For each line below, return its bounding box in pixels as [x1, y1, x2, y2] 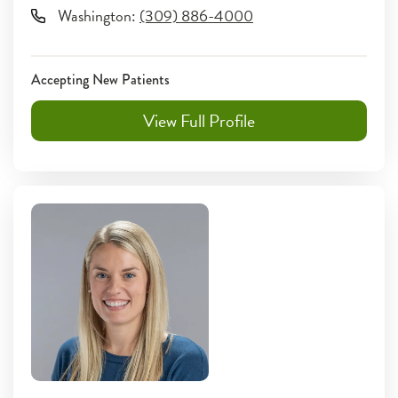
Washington [58, 4, 131, 28]
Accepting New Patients [31, 69, 170, 90]
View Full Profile [143, 107, 255, 134]
